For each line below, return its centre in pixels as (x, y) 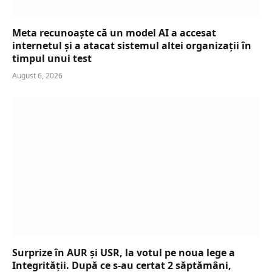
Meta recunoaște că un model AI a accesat (114, 33)
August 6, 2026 (37, 76)
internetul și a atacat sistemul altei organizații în (132, 46)
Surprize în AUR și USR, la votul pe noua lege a (124, 252)
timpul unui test (52, 59)
